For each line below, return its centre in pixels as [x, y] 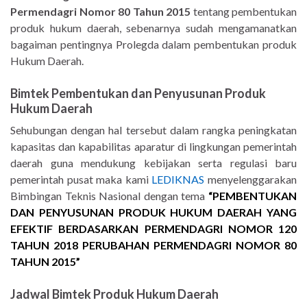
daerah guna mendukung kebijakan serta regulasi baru [153, 163]
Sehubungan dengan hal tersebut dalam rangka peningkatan [153, 130]
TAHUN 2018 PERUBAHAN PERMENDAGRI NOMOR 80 [153, 245]
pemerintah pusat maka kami [81, 180]
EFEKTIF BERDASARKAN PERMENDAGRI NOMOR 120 [153, 229]
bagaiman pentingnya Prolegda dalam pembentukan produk [153, 45]
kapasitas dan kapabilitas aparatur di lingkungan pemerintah [153, 147]
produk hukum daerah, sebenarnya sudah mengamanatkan [153, 28]
